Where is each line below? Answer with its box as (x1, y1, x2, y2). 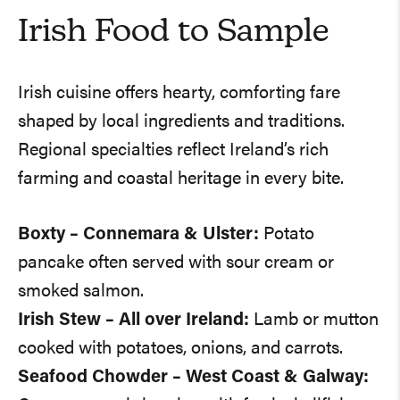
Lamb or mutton (249, 312, 379, 330)
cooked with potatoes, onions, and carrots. (18, 340, 343, 359)
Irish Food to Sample (18, 17, 329, 50)
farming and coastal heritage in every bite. (18, 171, 344, 189)
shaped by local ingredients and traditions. (18, 113, 345, 132)
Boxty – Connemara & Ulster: (18, 226, 259, 245)
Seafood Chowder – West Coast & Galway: (18, 369, 369, 387)
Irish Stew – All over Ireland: (18, 312, 249, 330)
